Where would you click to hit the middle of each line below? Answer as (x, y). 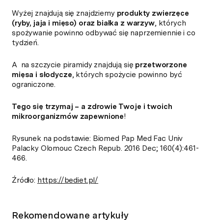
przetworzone (160, 65)
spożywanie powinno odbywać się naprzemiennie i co (104, 33)
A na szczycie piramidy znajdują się (73, 65)
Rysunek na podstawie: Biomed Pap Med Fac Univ (97, 139)
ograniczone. (34, 85)
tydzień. (25, 43)
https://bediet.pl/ (68, 180)
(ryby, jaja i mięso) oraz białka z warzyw (83, 23)
